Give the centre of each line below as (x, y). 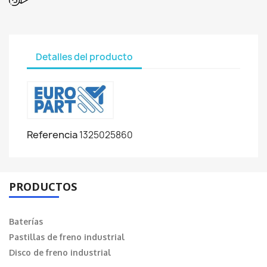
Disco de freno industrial (60, 253)
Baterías (26, 222)
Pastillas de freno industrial (67, 237)
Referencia (52, 135)
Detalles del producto (84, 57)
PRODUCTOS (43, 187)
